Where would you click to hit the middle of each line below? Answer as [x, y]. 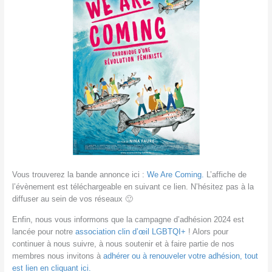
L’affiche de [225, 175]
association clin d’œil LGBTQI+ [130, 231]
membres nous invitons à [57, 256]
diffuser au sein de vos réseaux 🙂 [72, 199]
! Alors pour [207, 231]
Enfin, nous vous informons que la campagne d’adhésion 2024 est [128, 219]
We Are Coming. [175, 175]
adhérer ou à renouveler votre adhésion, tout [180, 256]
